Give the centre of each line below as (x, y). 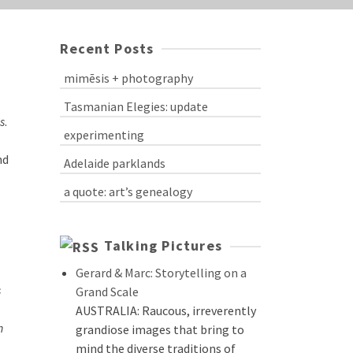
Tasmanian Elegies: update (136, 106)
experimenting (104, 135)
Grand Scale (107, 291)
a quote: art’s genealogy (128, 191)
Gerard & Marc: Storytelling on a (161, 272)
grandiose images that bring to (160, 329)
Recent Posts (107, 48)
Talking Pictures (163, 245)
